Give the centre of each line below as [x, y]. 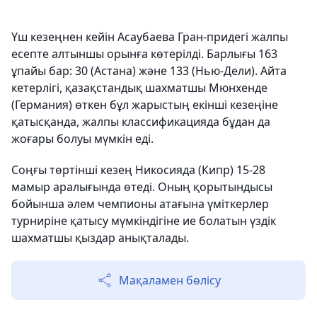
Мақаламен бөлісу [170, 280]
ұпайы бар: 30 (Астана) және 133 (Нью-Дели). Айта [149, 71]
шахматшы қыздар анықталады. [100, 238]
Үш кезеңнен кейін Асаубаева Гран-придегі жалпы [150, 37]
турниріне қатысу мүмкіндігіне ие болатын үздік [144, 221]
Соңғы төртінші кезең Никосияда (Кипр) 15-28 [138, 170]
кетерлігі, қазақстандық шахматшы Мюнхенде [139, 88]
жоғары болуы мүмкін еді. [82, 139]
